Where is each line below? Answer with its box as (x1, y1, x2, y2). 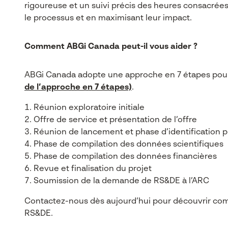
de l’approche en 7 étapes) (24, 83, 132, 92)
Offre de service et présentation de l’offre (34, 116, 197, 124)
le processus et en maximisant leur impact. (24, 14, 192, 22)
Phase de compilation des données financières (34, 153, 217, 161)
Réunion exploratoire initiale (34, 104, 145, 112)
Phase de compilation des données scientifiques (34, 140, 223, 149)
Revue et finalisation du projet (34, 165, 152, 173)
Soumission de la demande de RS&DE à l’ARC (34, 177, 209, 185)
